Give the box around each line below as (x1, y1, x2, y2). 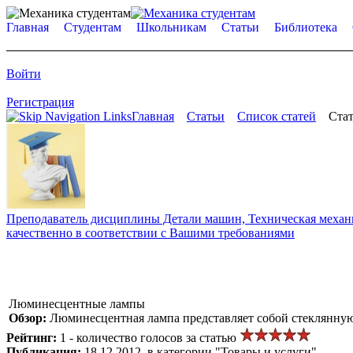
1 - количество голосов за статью (60, 330, 240, 344)
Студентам (64, 20, 121, 34)
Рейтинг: (6, 330, 60, 344)
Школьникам (136, 20, 206, 34)
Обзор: (9, 310, 50, 325)
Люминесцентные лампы (9, 296, 145, 310)
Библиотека (274, 20, 337, 34)
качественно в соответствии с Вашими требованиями (6, 225, 295, 240)
